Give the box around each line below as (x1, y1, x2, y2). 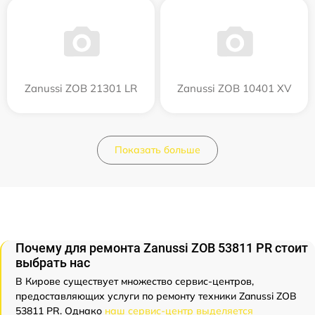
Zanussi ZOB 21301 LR (25, 82, 137, 95)
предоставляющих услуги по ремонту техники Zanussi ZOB (15, 290, 297, 302)
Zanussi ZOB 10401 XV (177, 82, 291, 95)
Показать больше (115, 143, 200, 156)
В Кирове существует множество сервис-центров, (15, 275, 254, 288)
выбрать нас (15, 255, 90, 270)
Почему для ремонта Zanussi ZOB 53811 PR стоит (15, 240, 308, 255)
